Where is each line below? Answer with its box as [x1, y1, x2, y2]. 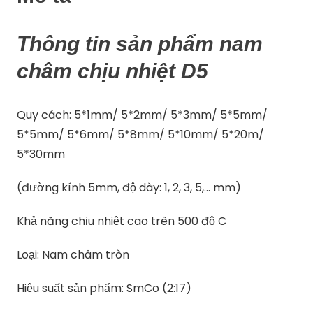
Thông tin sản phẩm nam [17, 31, 263, 55]
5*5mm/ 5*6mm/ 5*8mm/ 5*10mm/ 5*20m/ [17, 126, 265, 143]
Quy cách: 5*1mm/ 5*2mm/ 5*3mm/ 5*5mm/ [17, 106, 268, 123]
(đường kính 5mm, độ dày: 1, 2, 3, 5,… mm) [17, 179, 242, 196]
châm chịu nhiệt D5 [17, 59, 209, 82]
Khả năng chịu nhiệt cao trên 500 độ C [17, 212, 227, 229]
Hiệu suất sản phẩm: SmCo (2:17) [17, 279, 192, 296]
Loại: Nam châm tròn [17, 246, 130, 263]
